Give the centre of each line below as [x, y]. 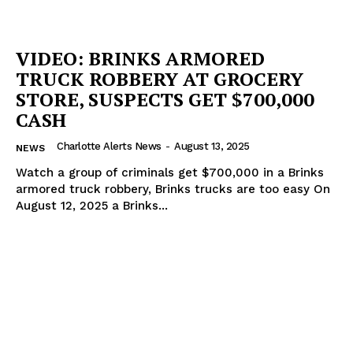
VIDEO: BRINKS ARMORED [140, 59]
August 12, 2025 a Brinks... [92, 206]
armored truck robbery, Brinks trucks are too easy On [165, 190]
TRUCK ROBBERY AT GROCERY [160, 79]
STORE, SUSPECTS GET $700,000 [165, 100]
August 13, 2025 [212, 147]
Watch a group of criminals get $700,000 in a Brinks [170, 173]
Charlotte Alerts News [109, 147]
